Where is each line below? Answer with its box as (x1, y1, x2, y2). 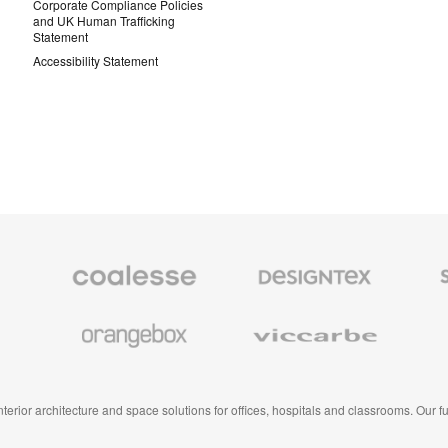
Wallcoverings (223, 301, 300, 319)
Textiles (223, 269, 264, 287)
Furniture (42, 301, 91, 319)
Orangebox (42, 311, 103, 329)
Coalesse (42, 253, 94, 271)
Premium (42, 269, 91, 287)
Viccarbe (223, 311, 271, 329)
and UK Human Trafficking (33, 11, 175, 29)
